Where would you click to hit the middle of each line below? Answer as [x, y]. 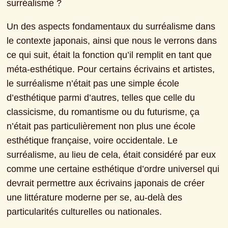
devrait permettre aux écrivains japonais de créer [106, 183]
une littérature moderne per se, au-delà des [95, 198]
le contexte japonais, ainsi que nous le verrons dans [112, 41]
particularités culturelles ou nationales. [84, 212]
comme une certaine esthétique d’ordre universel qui [113, 169]
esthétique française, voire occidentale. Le [92, 141]
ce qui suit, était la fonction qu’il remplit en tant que [109, 55]
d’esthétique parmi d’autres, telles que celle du [101, 98]
